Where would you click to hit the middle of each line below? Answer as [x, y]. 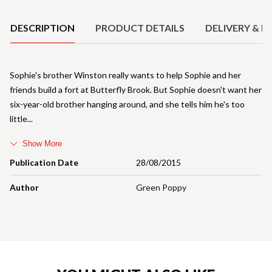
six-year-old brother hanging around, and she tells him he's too [127, 104]
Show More [42, 143]
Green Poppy [161, 187]
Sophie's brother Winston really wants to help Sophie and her [125, 75]
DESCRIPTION [42, 27]
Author [24, 187]
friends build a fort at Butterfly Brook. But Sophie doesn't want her [136, 89]
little [19, 118]
